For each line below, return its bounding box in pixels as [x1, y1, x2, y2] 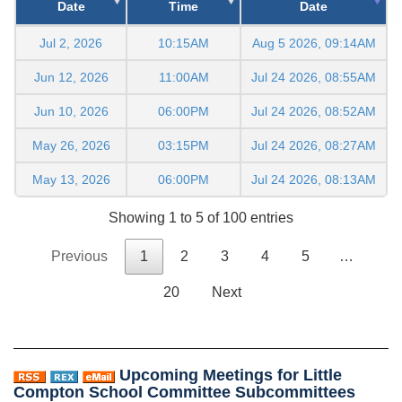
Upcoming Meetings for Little [119, 366, 342, 385]
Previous [51, 249, 108, 265]
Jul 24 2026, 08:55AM [251, 70, 376, 85]
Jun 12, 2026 [33, 70, 109, 85]
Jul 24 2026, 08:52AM [251, 104, 376, 119]
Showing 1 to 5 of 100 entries [109, 210, 293, 226]
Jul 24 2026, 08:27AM [251, 138, 376, 153]
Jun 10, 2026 [33, 104, 109, 119]
